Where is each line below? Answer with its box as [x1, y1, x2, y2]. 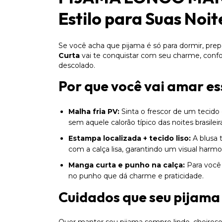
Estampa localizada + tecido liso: [68, 134, 191, 143]
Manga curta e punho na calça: [68, 161, 185, 169]
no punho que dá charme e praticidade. [68, 171, 204, 180]
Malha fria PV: [68, 107, 119, 116]
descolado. [58, 60, 95, 70]
